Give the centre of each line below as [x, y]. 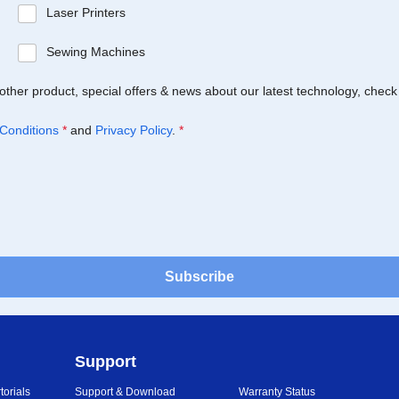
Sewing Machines [95, 52]
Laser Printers [85, 12]
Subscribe [199, 277]
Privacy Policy [133, 130]
